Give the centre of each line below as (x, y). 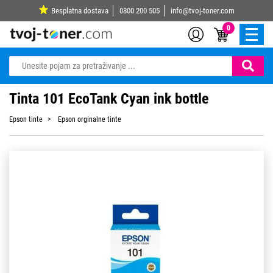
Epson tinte (26, 120)
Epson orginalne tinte (90, 120)
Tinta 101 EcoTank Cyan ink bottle (109, 99)
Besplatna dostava (80, 11)
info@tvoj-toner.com (202, 11)
